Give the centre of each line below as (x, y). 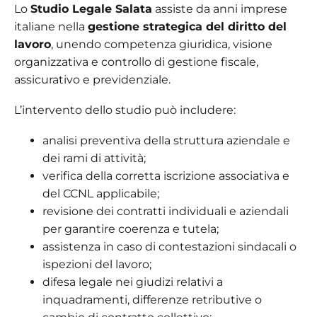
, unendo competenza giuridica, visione (162, 44)
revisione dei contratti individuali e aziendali (166, 211)
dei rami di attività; (94, 158)
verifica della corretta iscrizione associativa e (166, 175)
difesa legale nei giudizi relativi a (133, 282)
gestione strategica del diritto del (187, 26)
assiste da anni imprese (220, 8)
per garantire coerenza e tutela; (131, 229)
